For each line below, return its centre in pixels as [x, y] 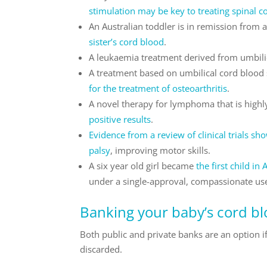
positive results [120, 119]
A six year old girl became [143, 165]
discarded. [101, 249]
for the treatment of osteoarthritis [158, 88]
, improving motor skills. [161, 150]
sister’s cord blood [127, 41]
